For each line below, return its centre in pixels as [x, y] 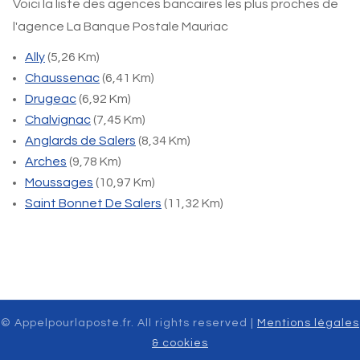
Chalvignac [58, 120]
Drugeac [51, 99]
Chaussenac [62, 78]
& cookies [180, 343]
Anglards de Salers [80, 141]
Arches [46, 162]
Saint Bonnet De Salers [93, 203]
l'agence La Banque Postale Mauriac [121, 27]
